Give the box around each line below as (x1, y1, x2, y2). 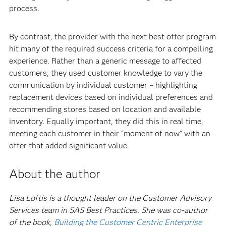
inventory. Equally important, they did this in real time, (9, 116, 203, 126)
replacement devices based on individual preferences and (9, 92, 213, 102)
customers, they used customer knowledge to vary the (9, 68, 202, 78)
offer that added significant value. (9, 140, 139, 150)
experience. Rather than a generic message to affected (9, 55, 201, 66)
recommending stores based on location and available (9, 104, 201, 114)
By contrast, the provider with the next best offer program (9, 31, 216, 41)
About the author (9, 166, 100, 181)
